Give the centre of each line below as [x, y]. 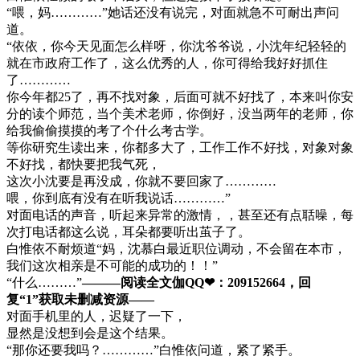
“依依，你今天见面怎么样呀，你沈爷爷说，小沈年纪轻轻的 [176, 46]
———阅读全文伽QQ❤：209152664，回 [196, 282]
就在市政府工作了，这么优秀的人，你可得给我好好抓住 [167, 63]
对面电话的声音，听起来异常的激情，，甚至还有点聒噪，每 [180, 215]
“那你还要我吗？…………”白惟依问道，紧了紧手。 [153, 350]
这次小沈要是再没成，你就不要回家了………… [141, 181]
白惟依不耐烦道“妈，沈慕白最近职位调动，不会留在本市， [176, 248]
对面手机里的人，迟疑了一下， [96, 316]
